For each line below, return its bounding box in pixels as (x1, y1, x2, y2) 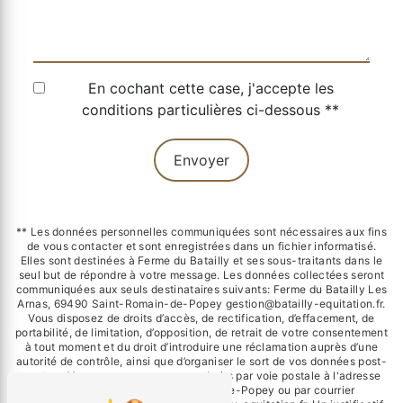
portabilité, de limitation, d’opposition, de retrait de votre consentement (15, 326, 388, 340)
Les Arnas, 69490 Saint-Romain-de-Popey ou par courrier (48, 383, 355, 398)
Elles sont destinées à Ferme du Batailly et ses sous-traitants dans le (20, 254, 383, 268)
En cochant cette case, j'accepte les (87, 79, 334, 98)
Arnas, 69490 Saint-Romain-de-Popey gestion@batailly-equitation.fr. (17, 297, 386, 311)
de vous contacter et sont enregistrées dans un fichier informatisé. (26, 239, 377, 254)
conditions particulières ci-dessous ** (82, 101, 339, 120)
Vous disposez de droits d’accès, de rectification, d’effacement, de (28, 311, 375, 326)
